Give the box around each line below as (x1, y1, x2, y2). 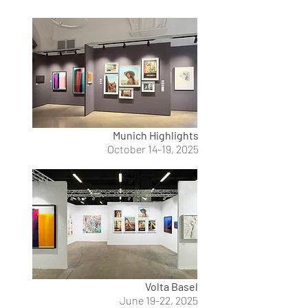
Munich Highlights (113, 129, 199, 142)
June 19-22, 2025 (120, 294, 198, 307)
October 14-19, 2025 (107, 142, 199, 155)
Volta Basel (145, 280, 198, 293)
